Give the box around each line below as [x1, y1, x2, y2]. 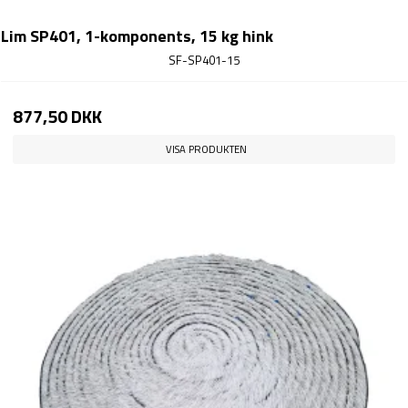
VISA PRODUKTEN [166, 140, 247, 157]
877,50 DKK [13, 103, 102, 131]
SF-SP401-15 [168, 51, 240, 70]
